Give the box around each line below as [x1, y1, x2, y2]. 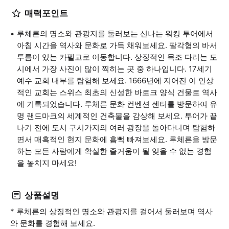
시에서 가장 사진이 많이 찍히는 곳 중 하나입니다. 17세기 [17, 64, 212, 74]
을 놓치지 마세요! [17, 158, 77, 168]
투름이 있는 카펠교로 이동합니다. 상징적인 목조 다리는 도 [17, 52, 217, 62]
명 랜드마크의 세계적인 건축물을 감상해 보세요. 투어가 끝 [17, 111, 217, 121]
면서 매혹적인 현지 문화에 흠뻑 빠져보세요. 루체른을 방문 [17, 134, 217, 144]
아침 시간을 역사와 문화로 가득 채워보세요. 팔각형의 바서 [17, 40, 217, 50]
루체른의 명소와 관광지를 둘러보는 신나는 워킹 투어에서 [17, 29, 213, 38]
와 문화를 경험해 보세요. [10, 218, 95, 228]
